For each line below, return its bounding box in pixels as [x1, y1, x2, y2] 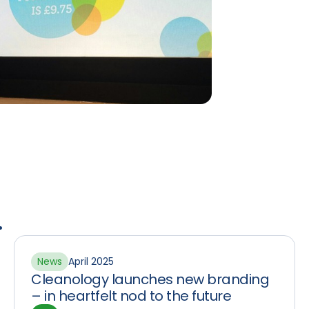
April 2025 [68, 255, 114, 268]
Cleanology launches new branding [31, 270, 269, 289]
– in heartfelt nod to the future [31, 286, 231, 306]
